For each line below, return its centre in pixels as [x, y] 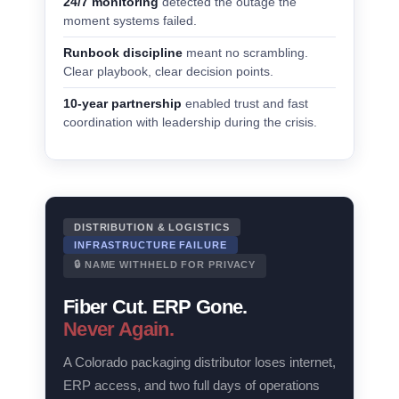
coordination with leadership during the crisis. [190, 122]
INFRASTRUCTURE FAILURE [151, 245]
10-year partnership [122, 104]
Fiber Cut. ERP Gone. [155, 307]
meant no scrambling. [245, 53]
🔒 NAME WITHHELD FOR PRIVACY [165, 265]
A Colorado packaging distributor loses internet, [199, 362]
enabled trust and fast [245, 104]
